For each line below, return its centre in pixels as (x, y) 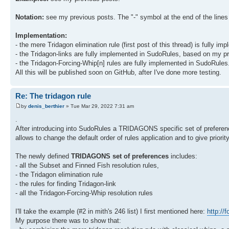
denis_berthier (46, 106)
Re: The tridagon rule (53, 96)
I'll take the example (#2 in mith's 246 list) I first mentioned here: (111, 211)
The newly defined (43, 156)
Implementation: (41, 36)
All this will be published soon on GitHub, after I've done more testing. (118, 73)
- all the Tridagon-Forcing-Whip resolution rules (84, 193)
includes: (183, 156)
